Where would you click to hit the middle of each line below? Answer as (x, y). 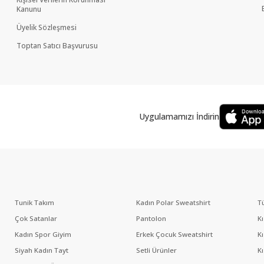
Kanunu (29, 9)
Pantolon (151, 219)
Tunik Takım (34, 203)
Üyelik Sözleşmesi (47, 28)
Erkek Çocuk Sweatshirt (174, 235)
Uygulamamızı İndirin (179, 117)
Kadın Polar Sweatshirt (173, 203)
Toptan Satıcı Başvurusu (57, 46)
